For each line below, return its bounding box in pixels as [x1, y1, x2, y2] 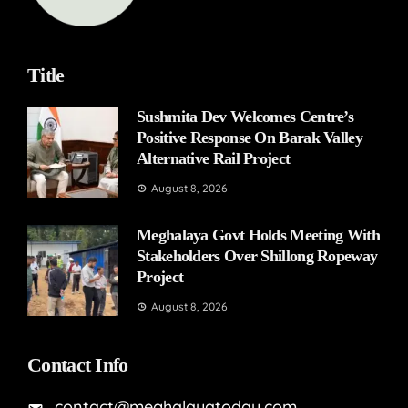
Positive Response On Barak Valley [137, 127, 362, 147]
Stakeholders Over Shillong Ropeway [137, 246, 378, 265]
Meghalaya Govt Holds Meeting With [137, 225, 380, 244]
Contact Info [27, 352, 128, 376]
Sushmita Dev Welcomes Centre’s [137, 107, 354, 126]
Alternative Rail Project [137, 148, 291, 168]
